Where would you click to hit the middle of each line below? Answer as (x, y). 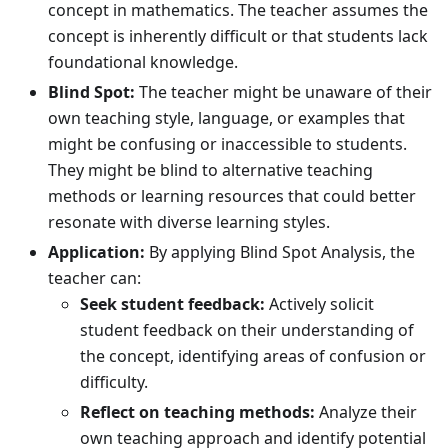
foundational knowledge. (143, 62)
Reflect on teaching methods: (197, 412)
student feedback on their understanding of (247, 330)
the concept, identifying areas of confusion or (253, 356)
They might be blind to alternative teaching (210, 170)
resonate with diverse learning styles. (189, 222)
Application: (96, 252)
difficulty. (114, 382)
